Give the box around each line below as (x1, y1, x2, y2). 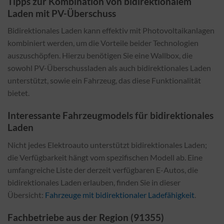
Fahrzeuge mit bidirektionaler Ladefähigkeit (45, 189, 194, 199)
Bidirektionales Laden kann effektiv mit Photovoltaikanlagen (7, 25, 214, 35)
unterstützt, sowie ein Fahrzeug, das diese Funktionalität (7, 75, 201, 85)
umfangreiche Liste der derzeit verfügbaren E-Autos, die (7, 164, 198, 174)
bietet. (7, 88, 29, 98)
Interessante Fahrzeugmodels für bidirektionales (7, 109, 213, 121)
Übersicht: (7, 189, 45, 199)
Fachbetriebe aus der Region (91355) (7, 211, 164, 223)
